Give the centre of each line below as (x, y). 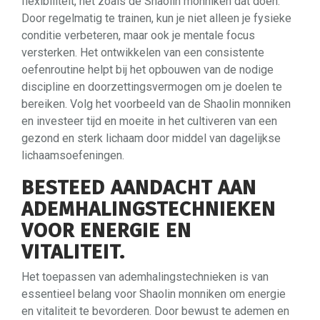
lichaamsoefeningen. (73, 155)
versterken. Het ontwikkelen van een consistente (143, 52)
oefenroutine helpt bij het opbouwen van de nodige (147, 69)
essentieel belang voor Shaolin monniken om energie (154, 294)
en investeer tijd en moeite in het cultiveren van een (149, 121)
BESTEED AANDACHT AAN (139, 187)
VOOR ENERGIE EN (106, 230)
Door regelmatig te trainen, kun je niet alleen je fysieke (156, 18)
